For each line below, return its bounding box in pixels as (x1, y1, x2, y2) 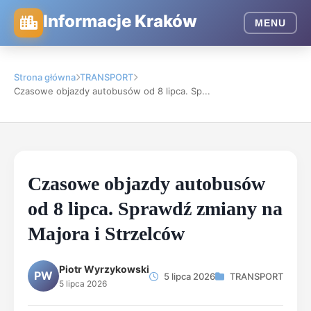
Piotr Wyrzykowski (59, 263, 149, 275)
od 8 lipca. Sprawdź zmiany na (28, 198, 283, 219)
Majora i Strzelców (28, 223, 185, 244)
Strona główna (14, 72, 76, 83)
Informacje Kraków (43, 10, 197, 31)
